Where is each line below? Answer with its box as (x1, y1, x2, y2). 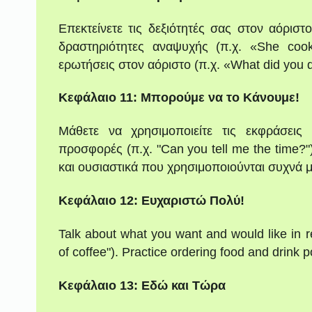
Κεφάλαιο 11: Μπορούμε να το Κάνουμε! (58, 91, 299, 105)
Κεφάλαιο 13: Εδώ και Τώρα (58, 278, 226, 292)
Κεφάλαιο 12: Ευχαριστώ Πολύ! (58, 194, 244, 208)
